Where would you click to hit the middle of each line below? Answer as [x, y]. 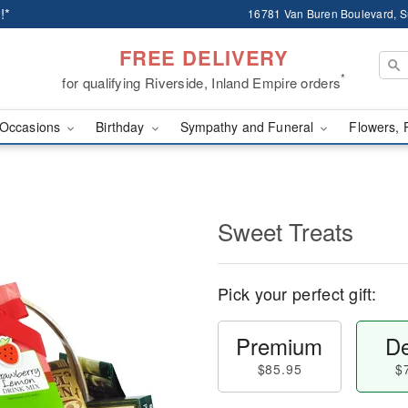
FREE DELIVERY [204, 57]
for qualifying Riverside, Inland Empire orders [202, 82]
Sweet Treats [286, 231]
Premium [280, 346]
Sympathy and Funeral [249, 127]
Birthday [122, 127]
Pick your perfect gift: [297, 293]
